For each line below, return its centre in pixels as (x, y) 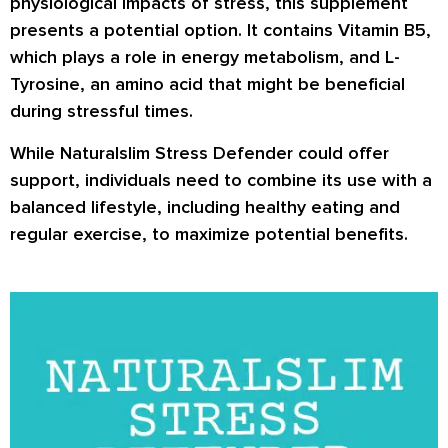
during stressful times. (101, 111)
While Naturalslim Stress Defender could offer (199, 152)
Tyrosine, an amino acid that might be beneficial (207, 84)
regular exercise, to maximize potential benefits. (209, 233)
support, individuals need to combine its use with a (221, 179)
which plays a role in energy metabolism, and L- (205, 57)
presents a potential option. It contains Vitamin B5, (220, 30)
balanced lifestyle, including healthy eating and (205, 206)
